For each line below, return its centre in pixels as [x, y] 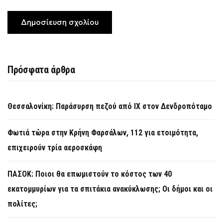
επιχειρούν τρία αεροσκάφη [55, 147]
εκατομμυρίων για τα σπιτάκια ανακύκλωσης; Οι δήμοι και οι [110, 189]
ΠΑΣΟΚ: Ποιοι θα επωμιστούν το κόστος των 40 [90, 174]
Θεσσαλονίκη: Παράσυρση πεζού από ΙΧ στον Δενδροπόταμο [110, 106]
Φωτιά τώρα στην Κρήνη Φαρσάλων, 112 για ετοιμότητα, [103, 132]
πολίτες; [22, 204]
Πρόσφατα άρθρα [41, 69]
